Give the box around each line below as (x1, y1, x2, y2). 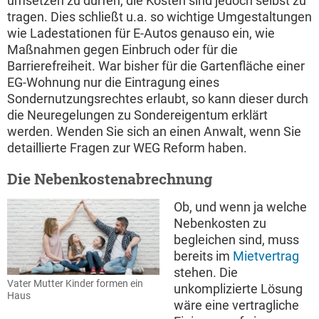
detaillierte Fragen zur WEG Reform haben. (7, 140, 247, 155)
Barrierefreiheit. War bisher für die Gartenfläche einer (7, 58, 305, 73)
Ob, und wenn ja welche (174, 199, 307, 214)
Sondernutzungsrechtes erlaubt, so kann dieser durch (7, 90, 308, 106)
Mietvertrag (233, 248, 299, 263)
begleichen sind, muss (174, 231, 299, 247)
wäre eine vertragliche (174, 297, 299, 313)
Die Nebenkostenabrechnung (7, 168, 212, 189)
